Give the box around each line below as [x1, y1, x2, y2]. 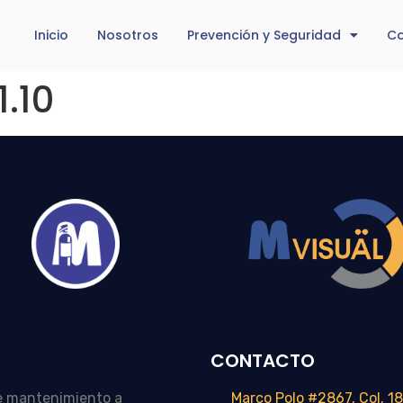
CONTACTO [210, 347, 315, 373]
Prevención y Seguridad [186, 26, 341, 45]
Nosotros [96, 26, 158, 45]
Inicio [33, 26, 68, 45]
